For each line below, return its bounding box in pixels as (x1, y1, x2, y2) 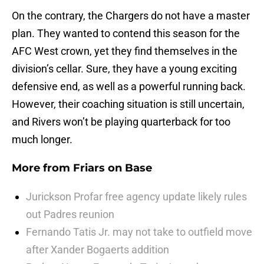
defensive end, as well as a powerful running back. (12, 80, 246, 93)
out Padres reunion (26, 208, 114, 221)
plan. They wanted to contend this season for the (12, 27, 240, 40)
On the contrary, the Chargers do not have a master (12, 9, 250, 22)
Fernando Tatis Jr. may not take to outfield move (26, 226, 252, 239)
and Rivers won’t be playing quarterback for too (12, 115, 230, 128)
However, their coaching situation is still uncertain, (12, 98, 245, 111)
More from (12, 161, 73, 175)
